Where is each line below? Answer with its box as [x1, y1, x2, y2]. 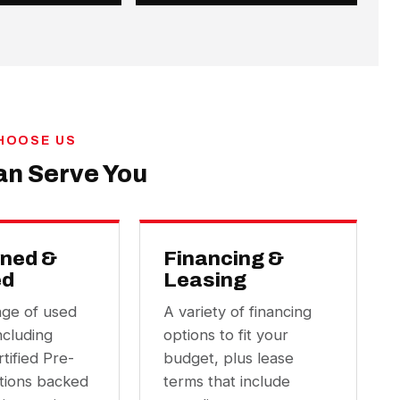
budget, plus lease [163, 349, 294, 367]
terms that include [163, 372, 290, 390]
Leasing [163, 269, 246, 291]
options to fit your [163, 326, 288, 344]
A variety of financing [163, 303, 312, 321]
